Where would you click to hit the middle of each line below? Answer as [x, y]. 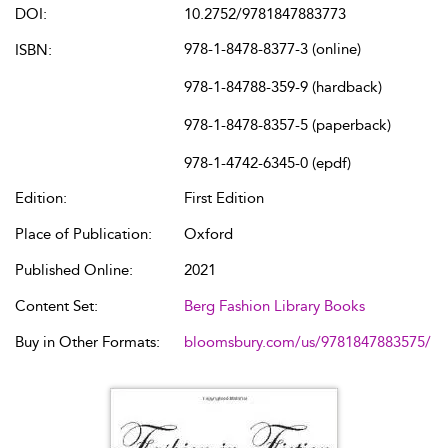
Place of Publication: [83, 234]
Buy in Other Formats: [87, 342]
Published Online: [74, 270]
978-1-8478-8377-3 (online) [272, 49]
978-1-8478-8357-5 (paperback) [287, 125]
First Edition [224, 198]
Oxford [208, 234]
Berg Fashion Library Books [274, 306]
